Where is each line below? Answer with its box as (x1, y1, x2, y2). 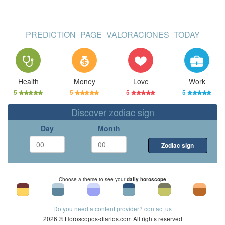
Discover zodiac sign (71, 105, 154, 119)
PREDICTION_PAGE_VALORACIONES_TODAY (25, 29, 200, 40)
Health (18, 76, 39, 86)
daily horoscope (127, 176, 166, 183)
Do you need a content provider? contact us (53, 204, 172, 213)
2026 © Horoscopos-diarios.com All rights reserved (43, 214, 182, 223)
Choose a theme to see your (59, 176, 127, 183)
